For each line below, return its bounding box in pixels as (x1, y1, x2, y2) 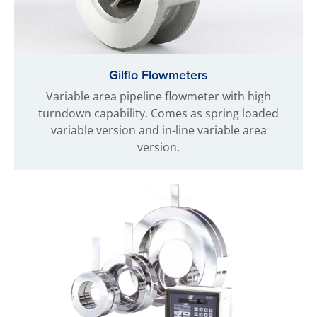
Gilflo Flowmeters (109, 65, 208, 83)
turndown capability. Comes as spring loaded (38, 105, 279, 121)
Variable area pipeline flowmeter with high (46, 88, 271, 104)
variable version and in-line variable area (50, 122, 267, 138)
